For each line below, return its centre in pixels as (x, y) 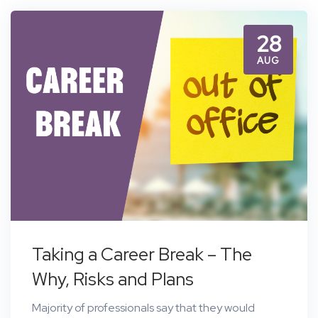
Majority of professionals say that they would (143, 307)
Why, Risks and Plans (113, 279)
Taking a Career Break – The (142, 254)
